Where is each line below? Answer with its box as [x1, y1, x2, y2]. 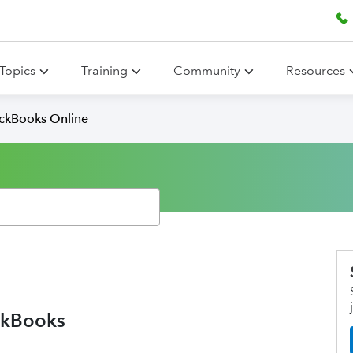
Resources [286, 63, 345, 78]
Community [173, 63, 240, 78]
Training [81, 63, 128, 78]
